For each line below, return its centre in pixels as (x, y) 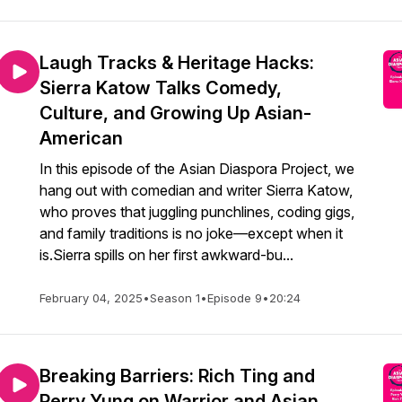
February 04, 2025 (91, 298)
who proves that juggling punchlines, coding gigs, (197, 212)
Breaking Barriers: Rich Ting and (177, 376)
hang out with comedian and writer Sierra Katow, (196, 190)
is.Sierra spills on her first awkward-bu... (166, 255)
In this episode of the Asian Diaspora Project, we (197, 169)
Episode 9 (235, 298)
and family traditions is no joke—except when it (191, 233)
